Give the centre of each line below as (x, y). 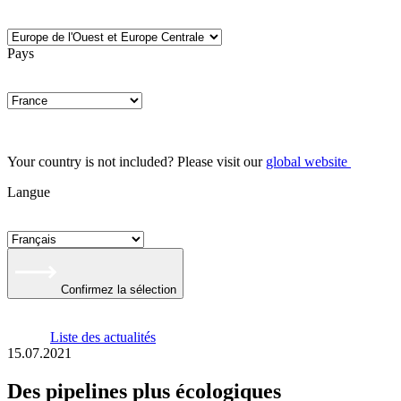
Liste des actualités (103, 337)
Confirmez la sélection (119, 290)
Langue (29, 192)
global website (307, 162)
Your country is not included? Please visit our (137, 162)
